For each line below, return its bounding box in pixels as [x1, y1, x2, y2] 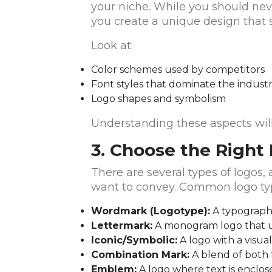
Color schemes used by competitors [91, 64, 265, 76]
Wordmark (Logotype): [91, 205, 210, 217]
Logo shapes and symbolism [91, 93, 226, 105]
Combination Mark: [91, 249, 189, 261]
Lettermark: [91, 220, 152, 232]
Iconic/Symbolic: [91, 234, 177, 246]
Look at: [91, 39, 133, 53]
